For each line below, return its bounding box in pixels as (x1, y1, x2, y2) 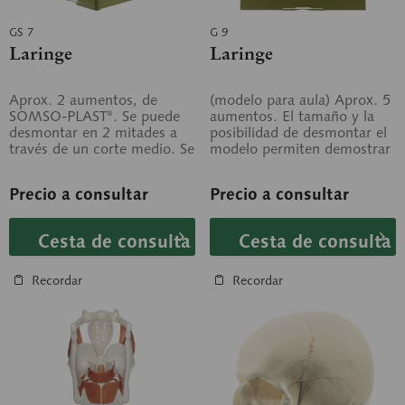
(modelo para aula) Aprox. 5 (210, 90, 391, 109)
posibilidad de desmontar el (210, 123, 387, 142)
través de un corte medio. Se (9, 139, 194, 158)
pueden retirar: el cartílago (9, 155, 181, 174)
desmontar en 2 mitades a (9, 123, 177, 142)
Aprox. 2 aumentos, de (9, 90, 157, 109)
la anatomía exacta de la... (210, 155, 380, 174)
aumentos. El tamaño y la (210, 107, 374, 126)
